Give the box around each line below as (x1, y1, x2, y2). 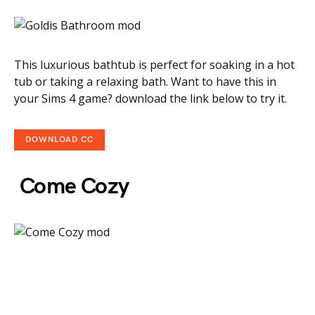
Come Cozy (14, 173, 129, 200)
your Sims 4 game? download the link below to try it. (14, 91, 287, 106)
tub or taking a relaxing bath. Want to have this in (14, 74, 276, 89)
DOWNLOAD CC (25, 134, 94, 145)
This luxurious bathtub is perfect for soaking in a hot (14, 57, 295, 72)
